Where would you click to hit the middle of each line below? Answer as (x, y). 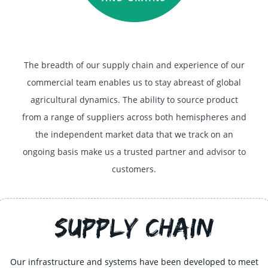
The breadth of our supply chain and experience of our (134, 65)
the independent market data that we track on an (134, 134)
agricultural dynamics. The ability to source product (134, 99)
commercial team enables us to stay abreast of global (134, 82)
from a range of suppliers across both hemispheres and (134, 117)
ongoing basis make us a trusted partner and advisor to (134, 151)
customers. (134, 169)
